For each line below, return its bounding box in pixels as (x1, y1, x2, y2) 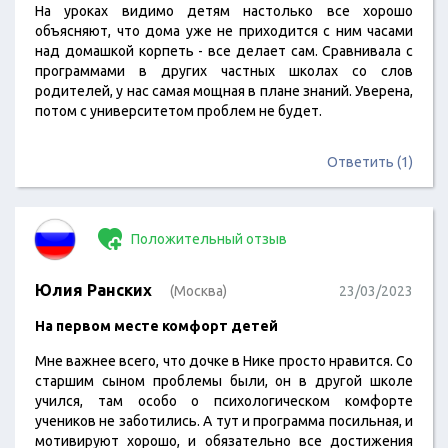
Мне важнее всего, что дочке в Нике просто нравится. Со (35, 353, 413, 369)
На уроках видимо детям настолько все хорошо (35, 3, 413, 19)
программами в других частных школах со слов (35, 63, 413, 79)
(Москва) (170, 283, 227, 299)
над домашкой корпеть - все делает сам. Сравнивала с (35, 43, 413, 59)
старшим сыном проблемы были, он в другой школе (35, 373, 413, 389)
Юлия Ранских (35, 281, 152, 299)
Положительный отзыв (128, 231, 287, 247)
